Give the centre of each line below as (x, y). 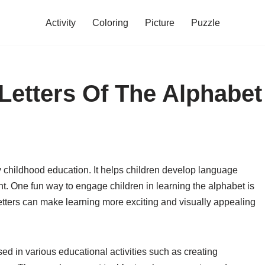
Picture (159, 23)
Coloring (110, 23)
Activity (60, 23)
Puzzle (205, 23)
